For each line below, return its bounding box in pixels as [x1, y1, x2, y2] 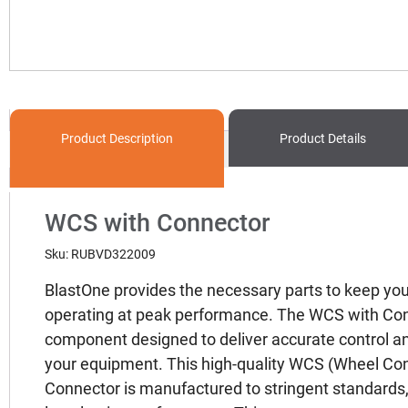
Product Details [280, 129, 366, 147]
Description [107, 129, 173, 147]
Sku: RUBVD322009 [45, 245, 156, 262]
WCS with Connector [45, 205, 270, 239]
